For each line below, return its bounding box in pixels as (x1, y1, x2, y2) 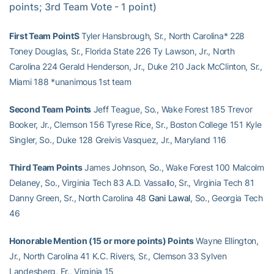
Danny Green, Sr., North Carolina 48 (9, 193, 149, 203)
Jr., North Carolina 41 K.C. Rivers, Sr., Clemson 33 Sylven (9, 251, 227, 261)
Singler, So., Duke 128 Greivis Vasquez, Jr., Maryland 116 (9, 135, 227, 145)
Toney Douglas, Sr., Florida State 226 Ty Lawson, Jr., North (9, 46, 235, 56)
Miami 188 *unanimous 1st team (9, 76, 131, 87)
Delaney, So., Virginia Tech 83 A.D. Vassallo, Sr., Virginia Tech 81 (9, 177, 254, 188)
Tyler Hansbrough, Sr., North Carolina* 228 (79, 31, 245, 41)
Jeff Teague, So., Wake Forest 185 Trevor (91, 104, 253, 114)
